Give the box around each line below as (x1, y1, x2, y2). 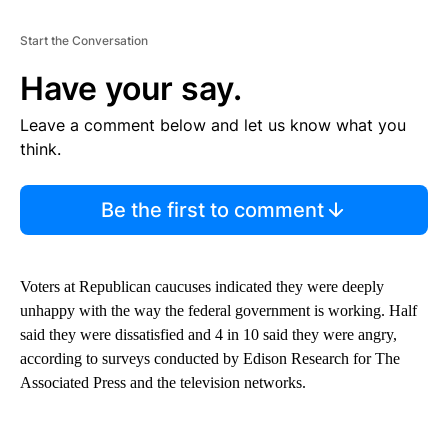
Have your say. (20, 69, 242, 109)
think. (20, 139, 61, 160)
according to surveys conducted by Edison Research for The (20, 350, 400, 368)
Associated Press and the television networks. (20, 374, 306, 392)
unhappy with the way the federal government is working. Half (20, 302, 417, 320)
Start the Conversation (20, 33, 148, 49)
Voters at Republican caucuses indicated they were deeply (20, 278, 384, 296)
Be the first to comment (100, 198, 324, 223)
